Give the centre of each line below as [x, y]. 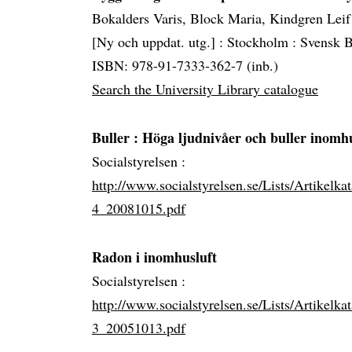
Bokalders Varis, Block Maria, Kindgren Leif [221, 18]
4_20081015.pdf [139, 209]
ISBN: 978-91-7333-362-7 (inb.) [185, 66]
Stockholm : [264, 42]
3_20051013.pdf [139, 328]
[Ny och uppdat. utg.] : [159, 42]
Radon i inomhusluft [154, 257]
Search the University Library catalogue [205, 89]
